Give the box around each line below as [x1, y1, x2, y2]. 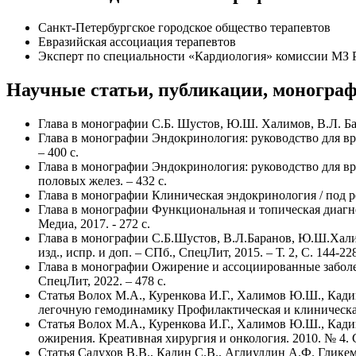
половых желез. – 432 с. [38, 174, 167, 188]
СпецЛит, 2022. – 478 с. [38, 274, 166, 288]
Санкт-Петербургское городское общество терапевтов [38, 21, 331, 35]
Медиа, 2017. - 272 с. [38, 217, 150, 231]
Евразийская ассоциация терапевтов [38, 35, 236, 49]
